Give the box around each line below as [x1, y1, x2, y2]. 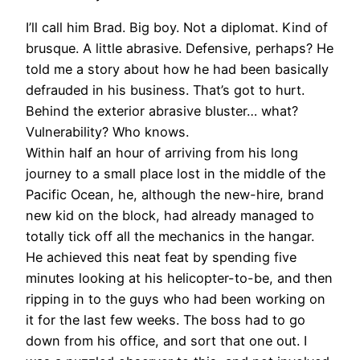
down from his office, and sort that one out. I [26, 333, 307, 350]
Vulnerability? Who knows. [26, 124, 189, 141]
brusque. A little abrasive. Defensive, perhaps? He [26, 40, 333, 57]
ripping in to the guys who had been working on [26, 291, 325, 308]
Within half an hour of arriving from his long [26, 145, 298, 162]
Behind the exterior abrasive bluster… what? [26, 103, 298, 120]
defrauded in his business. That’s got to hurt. [26, 82, 305, 99]
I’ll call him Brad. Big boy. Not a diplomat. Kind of [26, 19, 328, 36]
